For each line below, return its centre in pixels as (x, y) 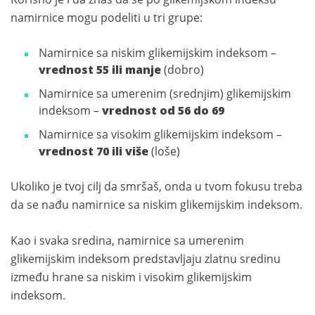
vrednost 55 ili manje (101, 69)
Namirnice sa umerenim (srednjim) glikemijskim (165, 93)
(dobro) (184, 69)
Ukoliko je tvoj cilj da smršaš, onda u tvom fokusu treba (156, 186)
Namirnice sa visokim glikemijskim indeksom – (160, 134)
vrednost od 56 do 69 (163, 110)
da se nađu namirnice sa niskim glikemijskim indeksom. (156, 204)
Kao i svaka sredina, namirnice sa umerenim (127, 240)
